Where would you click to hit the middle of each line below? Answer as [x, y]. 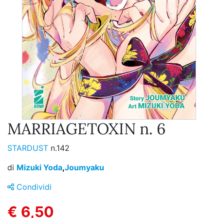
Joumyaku [84, 168]
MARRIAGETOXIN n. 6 [87, 129]
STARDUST [29, 148]
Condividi [33, 187]
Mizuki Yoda [39, 168]
